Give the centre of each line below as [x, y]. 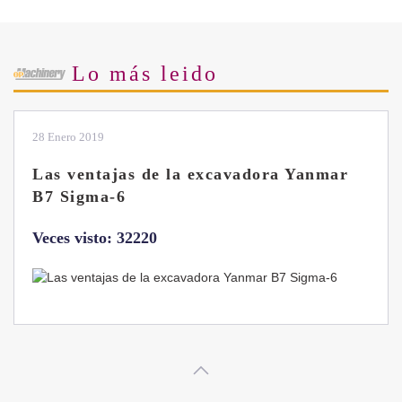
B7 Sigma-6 [79, 196]
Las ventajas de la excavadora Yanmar [190, 174]
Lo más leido [145, 73]
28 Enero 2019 [68, 136]
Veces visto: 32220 [95, 237]
